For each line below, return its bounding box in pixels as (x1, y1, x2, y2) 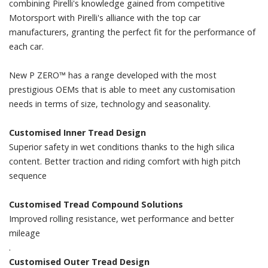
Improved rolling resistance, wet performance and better (9, 212, 234, 224)
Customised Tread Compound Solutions (9, 198, 183, 210)
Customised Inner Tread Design (9, 126, 146, 138)
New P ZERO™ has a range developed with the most (9, 69, 217, 81)
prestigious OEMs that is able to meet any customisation (9, 83, 235, 95)
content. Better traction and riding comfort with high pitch (9, 155, 240, 167)
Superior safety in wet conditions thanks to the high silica (9, 141, 234, 153)
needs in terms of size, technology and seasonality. (9, 98, 211, 109)
